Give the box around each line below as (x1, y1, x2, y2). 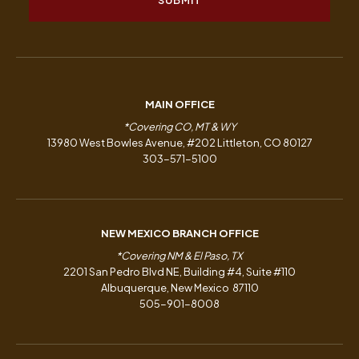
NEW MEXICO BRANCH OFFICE (100, 227, 259, 240)
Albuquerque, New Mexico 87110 (100, 281, 259, 295)
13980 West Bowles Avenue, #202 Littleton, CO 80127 (46, 136, 313, 150)
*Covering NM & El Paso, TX (116, 249, 243, 263)
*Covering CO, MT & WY (123, 120, 236, 134)
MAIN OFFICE (144, 98, 215, 111)
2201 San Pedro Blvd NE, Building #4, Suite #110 (63, 265, 296, 279)
